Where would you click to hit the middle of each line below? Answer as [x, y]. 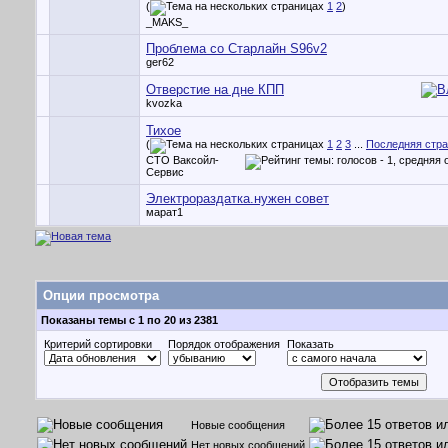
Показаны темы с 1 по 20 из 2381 [129, 320]
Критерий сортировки [98, 344]
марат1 [164, 212]
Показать [310, 344]
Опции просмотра [101, 295]
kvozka [164, 103]
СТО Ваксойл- [182, 160]
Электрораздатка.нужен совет [237, 198]
